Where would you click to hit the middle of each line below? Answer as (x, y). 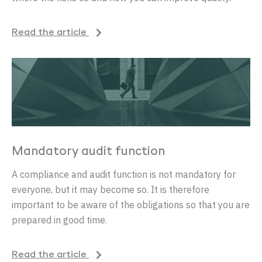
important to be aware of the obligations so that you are (131, 204)
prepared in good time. (59, 220)
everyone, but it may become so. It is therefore (111, 189)
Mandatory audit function (88, 152)
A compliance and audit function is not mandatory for (124, 174)
